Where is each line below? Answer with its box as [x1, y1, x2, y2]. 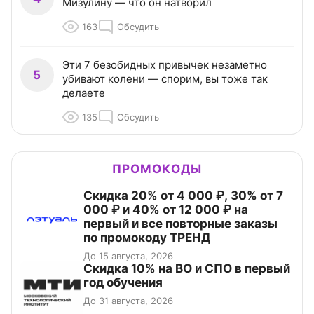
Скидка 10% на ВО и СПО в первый [83, 261, 290, 276]
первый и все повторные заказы [83, 217, 278, 231]
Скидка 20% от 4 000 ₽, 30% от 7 [83, 189, 283, 203]
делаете [62, 86, 105, 100]
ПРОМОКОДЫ [112, 162, 202, 177]
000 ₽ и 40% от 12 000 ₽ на [83, 203, 248, 217]
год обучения [83, 275, 163, 290]
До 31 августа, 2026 [83, 295, 173, 307]
